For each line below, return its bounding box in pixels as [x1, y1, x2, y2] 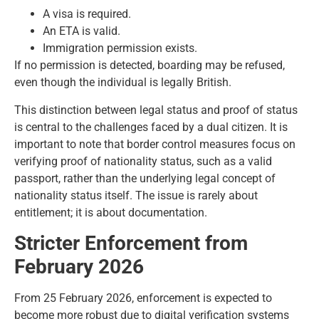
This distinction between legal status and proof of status [14, 103, 298, 117]
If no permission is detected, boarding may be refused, [14, 58, 285, 73]
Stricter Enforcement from [14, 231, 248, 256]
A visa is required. [43, 7, 131, 21]
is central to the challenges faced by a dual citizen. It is [14, 120, 288, 134]
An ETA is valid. [43, 24, 120, 38]
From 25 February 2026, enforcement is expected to [14, 291, 272, 305]
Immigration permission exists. [43, 41, 197, 56]
